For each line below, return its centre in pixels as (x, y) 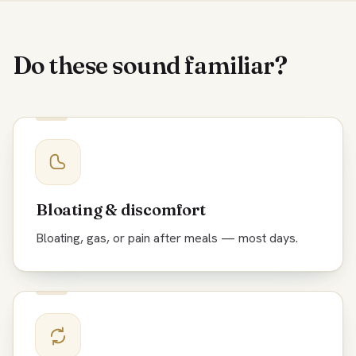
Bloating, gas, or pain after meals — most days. (167, 238)
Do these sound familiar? (150, 66)
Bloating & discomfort (121, 209)
